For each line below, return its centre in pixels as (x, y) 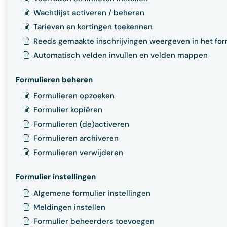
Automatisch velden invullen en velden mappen (121, 55)
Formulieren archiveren (76, 139)
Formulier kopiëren (68, 110)
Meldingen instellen (69, 207)
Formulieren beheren (54, 80)
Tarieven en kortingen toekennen (93, 27)
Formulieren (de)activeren (81, 124)
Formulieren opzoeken (74, 96)
